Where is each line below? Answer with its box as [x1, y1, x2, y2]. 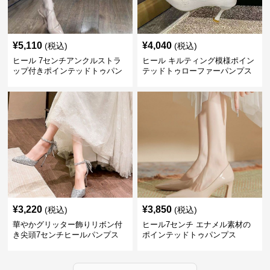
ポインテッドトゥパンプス [142, 230, 236, 239]
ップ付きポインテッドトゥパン [13, 66, 123, 75]
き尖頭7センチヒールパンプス [13, 230, 119, 239]
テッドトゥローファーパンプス [142, 66, 252, 75]
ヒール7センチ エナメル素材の [142, 220, 251, 229]
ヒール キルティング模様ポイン [142, 56, 254, 65]
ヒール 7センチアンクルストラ [13, 56, 122, 65]
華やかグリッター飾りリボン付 [13, 220, 123, 229]
